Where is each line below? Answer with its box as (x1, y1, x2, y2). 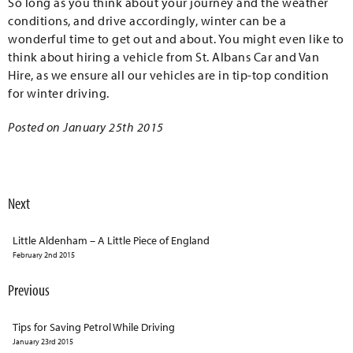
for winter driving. (8, 85, 112, 101)
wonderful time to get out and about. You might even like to (8, 31, 344, 46)
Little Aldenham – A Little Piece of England (13, 233, 210, 247)
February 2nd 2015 (13, 250, 75, 260)
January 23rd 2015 (13, 336, 73, 347)
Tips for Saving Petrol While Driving (13, 320, 175, 334)
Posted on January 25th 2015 (8, 119, 164, 135)
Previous (8, 280, 50, 299)
